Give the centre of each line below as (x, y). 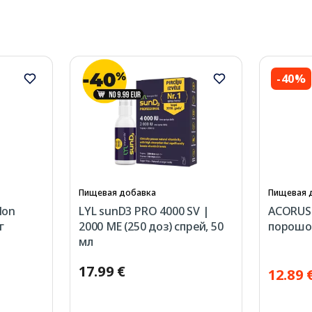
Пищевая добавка (117, 193)
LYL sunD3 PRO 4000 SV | (144, 211)
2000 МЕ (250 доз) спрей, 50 (151, 227)
